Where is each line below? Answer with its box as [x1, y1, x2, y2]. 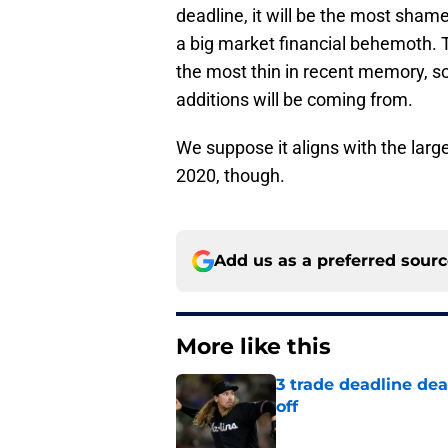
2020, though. [176, 165, 285, 187]
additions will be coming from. [176, 89, 413, 111]
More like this [176, 333, 331, 361]
